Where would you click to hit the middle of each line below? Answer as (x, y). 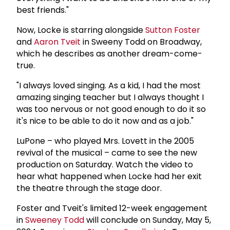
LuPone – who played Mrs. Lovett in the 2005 (105, 141)
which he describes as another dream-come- (109, 53)
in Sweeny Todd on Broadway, (141, 42)
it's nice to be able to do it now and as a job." (105, 121)
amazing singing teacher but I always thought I (110, 97)
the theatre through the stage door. (89, 188)
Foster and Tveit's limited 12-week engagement (112, 208)
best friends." (43, 10)
